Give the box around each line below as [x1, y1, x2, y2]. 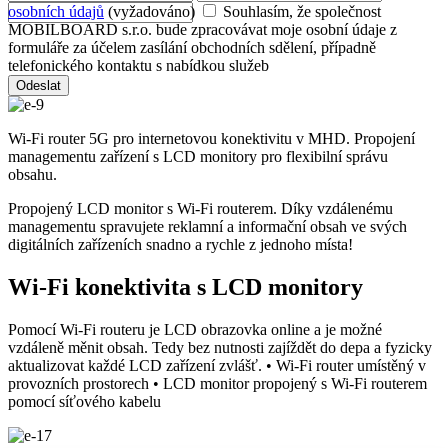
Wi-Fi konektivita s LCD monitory [8, 274, 363, 301]
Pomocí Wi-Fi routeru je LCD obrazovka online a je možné [8, 321, 382, 339]
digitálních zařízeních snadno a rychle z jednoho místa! [8, 236, 353, 254]
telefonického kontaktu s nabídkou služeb [8, 57, 269, 75]
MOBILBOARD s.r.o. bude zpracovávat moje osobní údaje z [8, 21, 397, 39]
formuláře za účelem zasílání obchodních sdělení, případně [8, 39, 376, 57]
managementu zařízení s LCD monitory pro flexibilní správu [8, 148, 388, 166]
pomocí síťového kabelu [8, 393, 161, 411]
